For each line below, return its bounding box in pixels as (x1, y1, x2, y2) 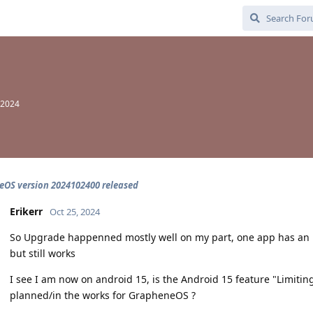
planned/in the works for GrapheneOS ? (10, 289, 196, 302)
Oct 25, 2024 (50, 205, 100, 218)
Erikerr (10, 205, 43, 218)
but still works (10, 247, 75, 260)
